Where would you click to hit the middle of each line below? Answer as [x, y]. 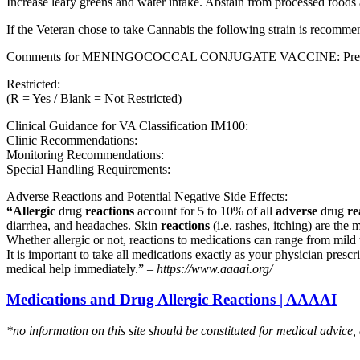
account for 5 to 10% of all [205, 211]
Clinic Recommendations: [72, 140]
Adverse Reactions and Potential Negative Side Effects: [147, 196]
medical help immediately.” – [82, 268]
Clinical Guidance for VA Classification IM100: [127, 125]
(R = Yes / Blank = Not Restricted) [94, 98]
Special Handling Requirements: [88, 169]
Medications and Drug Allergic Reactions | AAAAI [172, 300]
